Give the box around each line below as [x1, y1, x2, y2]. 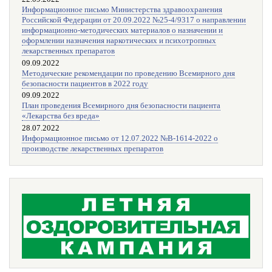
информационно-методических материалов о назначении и [22, 26, 223, 35]
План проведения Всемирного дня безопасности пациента [22, 101, 220, 110]
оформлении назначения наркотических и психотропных [22, 36, 216, 46]
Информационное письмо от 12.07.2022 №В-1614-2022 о [22, 134, 218, 143]
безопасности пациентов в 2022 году [22, 79, 148, 88]
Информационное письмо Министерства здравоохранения [22, 5, 222, 15]
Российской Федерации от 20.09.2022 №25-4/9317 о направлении [22, 16, 246, 25]
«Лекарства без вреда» [22, 112, 100, 121]
